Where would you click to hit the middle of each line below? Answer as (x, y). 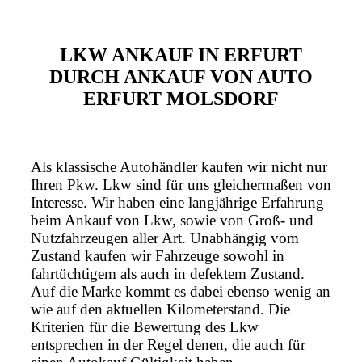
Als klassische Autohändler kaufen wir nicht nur (179, 167)
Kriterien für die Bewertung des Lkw (145, 327)
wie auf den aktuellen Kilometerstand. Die (160, 309)
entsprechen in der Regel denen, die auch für (168, 345)
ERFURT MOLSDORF (181, 99)
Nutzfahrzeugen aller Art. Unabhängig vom (165, 238)
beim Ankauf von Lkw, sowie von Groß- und (172, 221)
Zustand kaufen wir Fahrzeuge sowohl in (158, 256)
